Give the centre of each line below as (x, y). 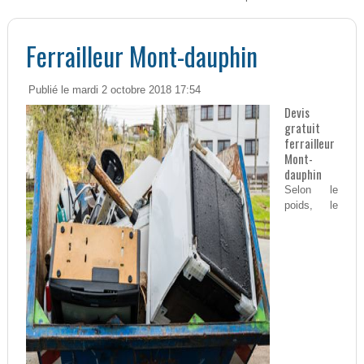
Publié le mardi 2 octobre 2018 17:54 (114, 91)
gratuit (302, 128)
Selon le (311, 190)
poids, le (311, 206)
